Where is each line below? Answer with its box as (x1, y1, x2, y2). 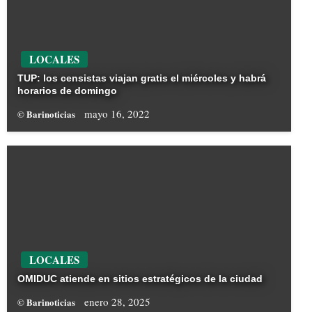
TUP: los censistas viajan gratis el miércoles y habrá (17, 72, 266, 84)
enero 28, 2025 (84, 295, 150, 309)
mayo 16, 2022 (84, 107, 150, 121)
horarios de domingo (17, 85, 117, 97)
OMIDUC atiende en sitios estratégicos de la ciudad (17, 273, 263, 285)
